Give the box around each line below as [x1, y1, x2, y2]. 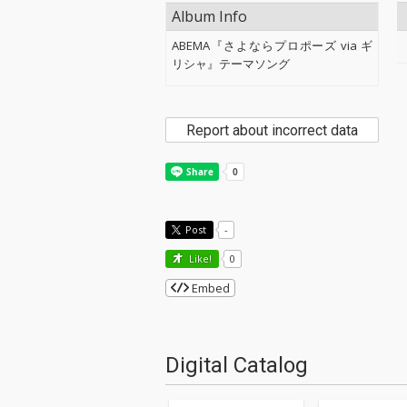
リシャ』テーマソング [172, 55, 290, 72]
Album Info [172, 6, 247, 26]
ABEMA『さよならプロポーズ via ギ [172, 37, 373, 54]
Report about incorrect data [186, 122, 359, 139]
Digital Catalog [165, 352, 308, 378]
